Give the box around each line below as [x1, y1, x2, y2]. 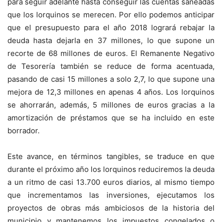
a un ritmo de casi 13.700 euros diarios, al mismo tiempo [7, 177, 215, 187]
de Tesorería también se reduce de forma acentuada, [7, 61, 215, 71]
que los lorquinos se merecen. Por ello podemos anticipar [7, 10, 215, 20]
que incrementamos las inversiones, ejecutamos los [7, 190, 215, 200]
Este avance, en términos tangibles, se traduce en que [7, 152, 215, 162]
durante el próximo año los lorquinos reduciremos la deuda [7, 165, 215, 174]
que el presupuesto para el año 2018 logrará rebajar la [7, 23, 215, 33]
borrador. [7, 126, 40, 136]
